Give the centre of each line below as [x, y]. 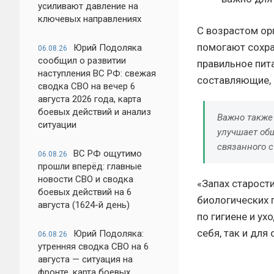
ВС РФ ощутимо [108, 154]
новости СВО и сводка [86, 179]
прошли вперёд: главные [90, 166]
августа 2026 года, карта [90, 99]
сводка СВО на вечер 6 [87, 86]
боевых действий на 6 [85, 192]
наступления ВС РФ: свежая [97, 73]
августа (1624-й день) [84, 205]
